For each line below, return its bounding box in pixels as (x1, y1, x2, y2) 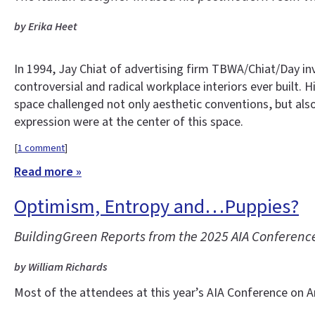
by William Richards (14, 259, 108, 276)
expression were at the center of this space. (14, 113, 243, 131)
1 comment (18, 140, 65, 155)
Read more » (14, 163, 82, 181)
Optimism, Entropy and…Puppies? (14, 193, 299, 221)
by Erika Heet (14, 18, 77, 34)
